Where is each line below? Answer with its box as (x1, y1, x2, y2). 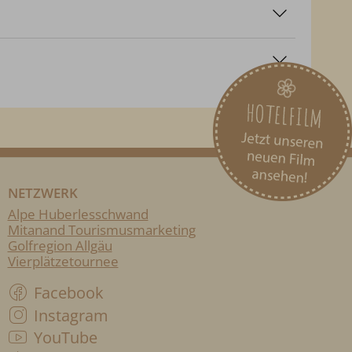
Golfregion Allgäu (7, 236, 112, 255)
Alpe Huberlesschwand (7, 205, 148, 224)
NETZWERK (7, 184, 78, 203)
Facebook (34, 282, 104, 304)
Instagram (34, 304, 108, 326)
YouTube (34, 327, 97, 349)
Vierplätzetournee (7, 252, 119, 271)
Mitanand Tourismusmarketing (7, 221, 196, 240)
